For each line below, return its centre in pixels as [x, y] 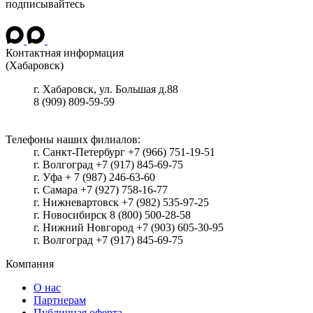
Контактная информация [65, 52]
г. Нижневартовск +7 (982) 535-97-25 [121, 202]
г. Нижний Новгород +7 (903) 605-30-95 [129, 227]
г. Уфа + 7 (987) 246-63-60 [94, 177]
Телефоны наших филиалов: [73, 139]
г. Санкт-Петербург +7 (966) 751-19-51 [124, 152]
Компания [30, 263]
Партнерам [60, 300]
